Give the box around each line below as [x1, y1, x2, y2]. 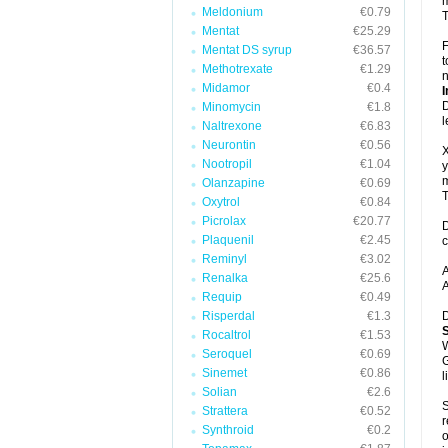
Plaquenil [202, 233, 254, 247]
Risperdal [202, 309, 255, 323]
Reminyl [202, 252, 247, 266]
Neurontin [202, 138, 256, 152]
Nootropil [202, 157, 252, 171]
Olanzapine [202, 176, 265, 190]
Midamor [202, 81, 250, 95]
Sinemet [202, 366, 247, 380]
